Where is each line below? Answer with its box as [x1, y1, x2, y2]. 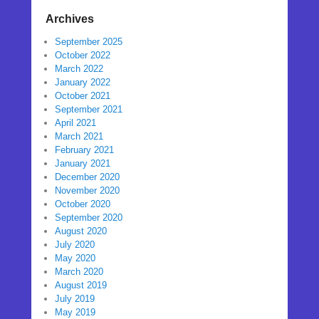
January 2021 [55, 158, 110, 169]
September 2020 [55, 212, 122, 223]
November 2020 [55, 185, 120, 196]
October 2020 [55, 199, 110, 209]
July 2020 [55, 239, 95, 250]
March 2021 [55, 131, 103, 142]
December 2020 [55, 172, 120, 182]
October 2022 [55, 50, 110, 61]
